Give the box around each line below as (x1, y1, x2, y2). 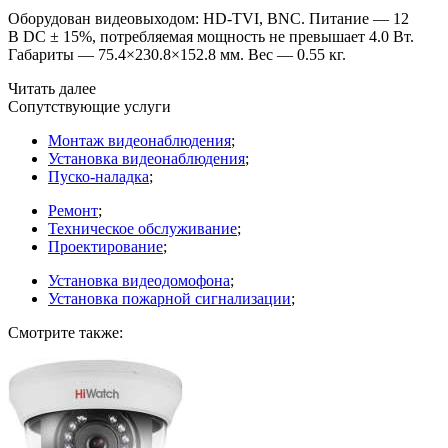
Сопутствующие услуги (8, 97, 171, 115)
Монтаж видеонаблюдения (48, 131, 231, 149)
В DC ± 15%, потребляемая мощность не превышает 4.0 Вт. (8, 27, 414, 45)
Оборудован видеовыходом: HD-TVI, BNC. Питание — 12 (8, 9, 409, 27)
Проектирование (48, 237, 163, 255)
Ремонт (48, 201, 98, 219)
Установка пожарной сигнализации (48, 289, 291, 307)
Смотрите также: (8, 323, 123, 341)
